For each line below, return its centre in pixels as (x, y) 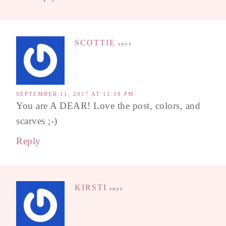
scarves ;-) (37, 121)
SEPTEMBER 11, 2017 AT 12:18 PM (75, 94)
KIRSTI (91, 187)
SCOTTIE (95, 42)
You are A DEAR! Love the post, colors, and (108, 105)
